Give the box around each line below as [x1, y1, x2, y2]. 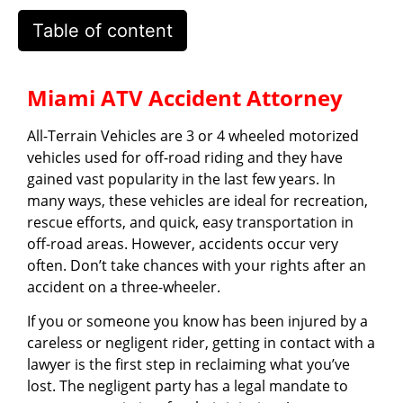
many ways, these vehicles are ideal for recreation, [27, 191, 368, 210]
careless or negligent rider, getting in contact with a [27, 333, 375, 354]
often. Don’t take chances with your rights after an [27, 255, 366, 275]
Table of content [32, 20, 173, 41]
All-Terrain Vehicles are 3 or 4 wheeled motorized [27, 126, 359, 146]
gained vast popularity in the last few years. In [27, 169, 336, 189]
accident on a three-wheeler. [27, 277, 220, 297]
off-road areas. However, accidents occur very [27, 234, 338, 254]
